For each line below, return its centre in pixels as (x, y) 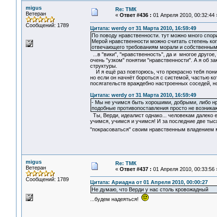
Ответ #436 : (135, 15)
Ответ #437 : (135, 169)
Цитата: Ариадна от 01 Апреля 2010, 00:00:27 (149, 182)
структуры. (103, 66)
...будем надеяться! (116, 199)
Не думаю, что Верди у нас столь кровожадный (150, 190)
